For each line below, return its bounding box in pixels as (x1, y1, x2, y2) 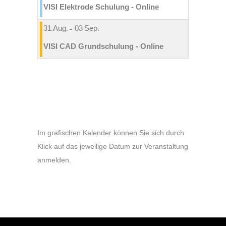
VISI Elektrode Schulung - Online (43, 2, 159, 11)
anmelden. (37, 156, 71, 164)
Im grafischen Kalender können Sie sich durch (37, 129, 184, 137)
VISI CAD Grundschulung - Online (43, 41, 163, 50)
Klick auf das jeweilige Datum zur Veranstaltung (37, 142, 188, 151)
